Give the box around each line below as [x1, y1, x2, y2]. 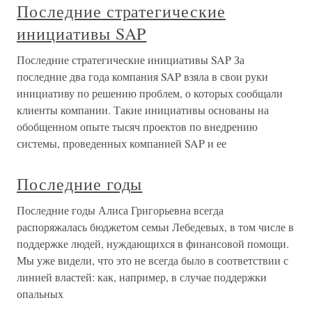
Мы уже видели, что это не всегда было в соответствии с [17, 253, 288, 268]
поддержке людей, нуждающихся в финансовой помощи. [17, 236, 289, 251]
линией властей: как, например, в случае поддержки [17, 270, 267, 285]
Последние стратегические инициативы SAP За [17, 52, 244, 68]
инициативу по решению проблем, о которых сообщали [17, 86, 283, 101]
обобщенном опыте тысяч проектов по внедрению [17, 119, 258, 134]
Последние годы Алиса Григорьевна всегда [17, 203, 224, 218]
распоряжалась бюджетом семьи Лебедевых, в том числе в [17, 219, 294, 235]
